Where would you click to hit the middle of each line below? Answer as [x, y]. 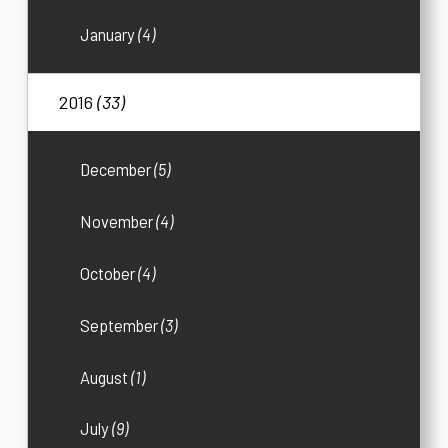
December [117, 170]
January [109, 35]
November [118, 222]
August [106, 377]
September [121, 325]
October [109, 273]
